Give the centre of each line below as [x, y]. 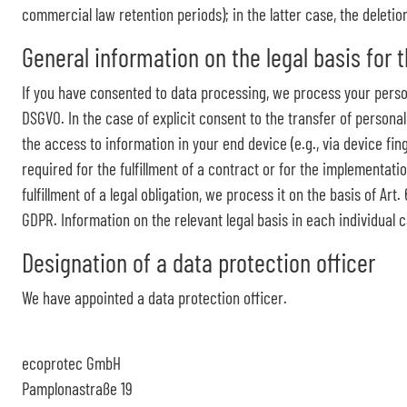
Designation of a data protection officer [199, 262]
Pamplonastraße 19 [77, 388]
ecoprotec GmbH [71, 363]
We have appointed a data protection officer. [154, 298]
